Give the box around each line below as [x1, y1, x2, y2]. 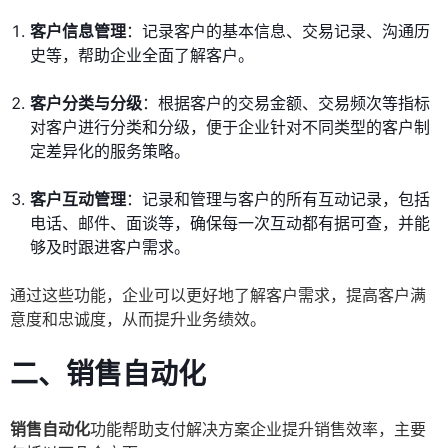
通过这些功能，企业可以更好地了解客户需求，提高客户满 [10, 285, 426, 306]
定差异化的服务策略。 [30, 141, 190, 162]
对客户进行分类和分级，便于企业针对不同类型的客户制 [30, 117, 430, 138]
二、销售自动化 [10, 357, 206, 392]
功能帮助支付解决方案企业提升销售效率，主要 [90, 419, 426, 440]
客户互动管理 [30, 189, 126, 210]
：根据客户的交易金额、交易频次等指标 [142, 93, 430, 114]
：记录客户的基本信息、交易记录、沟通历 [126, 21, 430, 42]
